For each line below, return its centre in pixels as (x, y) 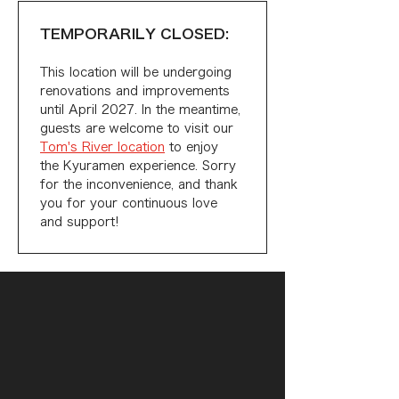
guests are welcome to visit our (139, 128)
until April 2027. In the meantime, (142, 110)
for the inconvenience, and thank (141, 184)
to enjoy (194, 147)
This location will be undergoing (138, 72)
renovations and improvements (137, 91)
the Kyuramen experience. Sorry (140, 166)
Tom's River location (102, 147)
